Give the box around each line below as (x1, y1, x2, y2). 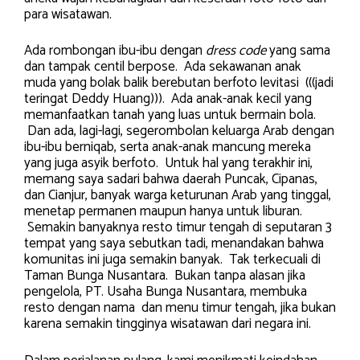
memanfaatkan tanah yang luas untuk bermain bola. (24, 104, 316, 127)
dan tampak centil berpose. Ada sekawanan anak (24, 55, 301, 79)
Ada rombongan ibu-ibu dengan (24, 39, 206, 63)
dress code (206, 39, 266, 63)
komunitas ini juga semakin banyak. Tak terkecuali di (24, 248, 321, 272)
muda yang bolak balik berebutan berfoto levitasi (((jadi (24, 72, 333, 95)
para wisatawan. (24, 2, 112, 26)
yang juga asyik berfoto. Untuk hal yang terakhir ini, (24, 152, 313, 175)
